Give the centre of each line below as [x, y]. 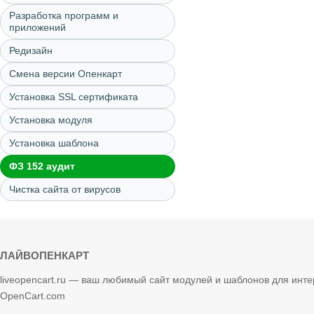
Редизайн [31, 50]
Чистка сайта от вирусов [65, 189]
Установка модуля [51, 120]
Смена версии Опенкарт [66, 74]
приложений [37, 27]
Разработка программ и [64, 15]
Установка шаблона [54, 143]
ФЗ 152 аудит [42, 166]
